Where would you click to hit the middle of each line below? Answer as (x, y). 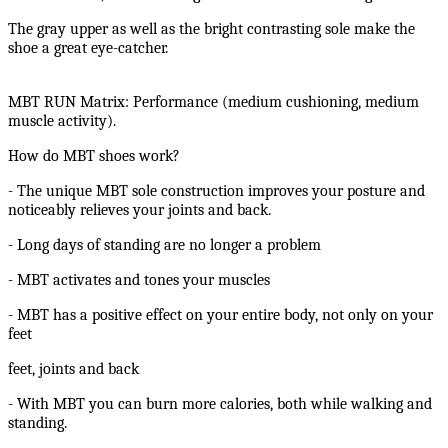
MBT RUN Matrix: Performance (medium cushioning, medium (213, 102)
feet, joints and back (73, 369)
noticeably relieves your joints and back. (139, 210)
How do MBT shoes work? (94, 156)
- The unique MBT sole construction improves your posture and (216, 191)
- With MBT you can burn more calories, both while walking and (220, 404)
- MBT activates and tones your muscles (139, 280)
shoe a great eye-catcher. (88, 48)
